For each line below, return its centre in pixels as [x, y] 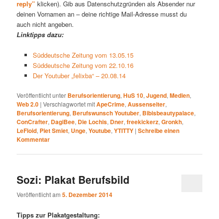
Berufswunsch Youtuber [106, 113]
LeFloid [27, 130]
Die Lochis [93, 121]
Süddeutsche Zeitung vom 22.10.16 [83, 65]
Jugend [157, 95]
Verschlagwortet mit [69, 104]
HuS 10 [133, 95]
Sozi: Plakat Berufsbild [73, 180]
